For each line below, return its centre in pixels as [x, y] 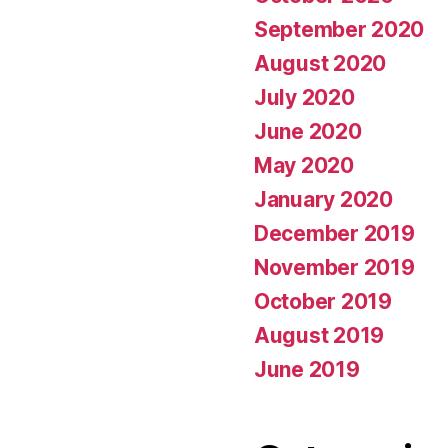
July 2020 [304, 97]
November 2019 [334, 267]
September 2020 [339, 29]
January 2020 [323, 199]
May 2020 [304, 165]
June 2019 [307, 369]
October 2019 [323, 301]
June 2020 [308, 131]
